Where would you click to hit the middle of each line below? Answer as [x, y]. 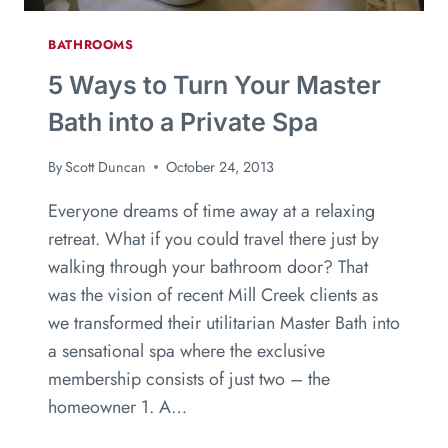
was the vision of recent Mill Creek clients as [213, 294]
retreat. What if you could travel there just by [213, 238]
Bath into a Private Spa [183, 122]
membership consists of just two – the [189, 378]
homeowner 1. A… [117, 406]
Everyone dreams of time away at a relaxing [211, 210]
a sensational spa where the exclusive [186, 350]
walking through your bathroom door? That [208, 266]
